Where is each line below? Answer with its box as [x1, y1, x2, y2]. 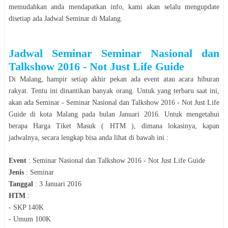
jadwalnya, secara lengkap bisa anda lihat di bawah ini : [9, 133, 168, 141]
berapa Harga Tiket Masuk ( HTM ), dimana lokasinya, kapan [9, 122, 219, 130]
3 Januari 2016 [39, 180, 81, 188]
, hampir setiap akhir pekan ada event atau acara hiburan [41, 75, 220, 83]
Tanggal [9, 180, 33, 188]
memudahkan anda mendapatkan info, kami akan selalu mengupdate [9, 3, 219, 11]
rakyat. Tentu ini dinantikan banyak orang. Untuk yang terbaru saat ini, [9, 87, 219, 95]
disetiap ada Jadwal [9, 14, 66, 22]
